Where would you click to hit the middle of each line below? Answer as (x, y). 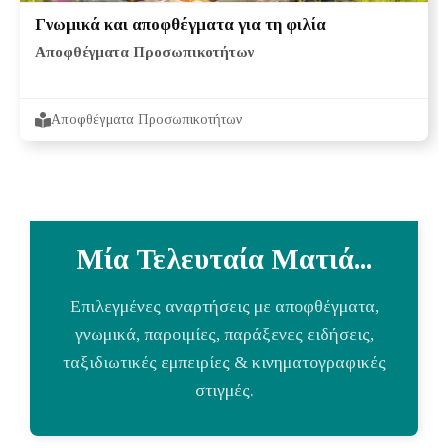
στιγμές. (224, 389)
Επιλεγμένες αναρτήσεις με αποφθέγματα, (224, 305)
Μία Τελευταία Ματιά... (224, 258)
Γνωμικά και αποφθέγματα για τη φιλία (180, 24)
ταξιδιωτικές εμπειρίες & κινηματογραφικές (224, 361)
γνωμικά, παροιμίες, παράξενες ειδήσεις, (224, 333)
